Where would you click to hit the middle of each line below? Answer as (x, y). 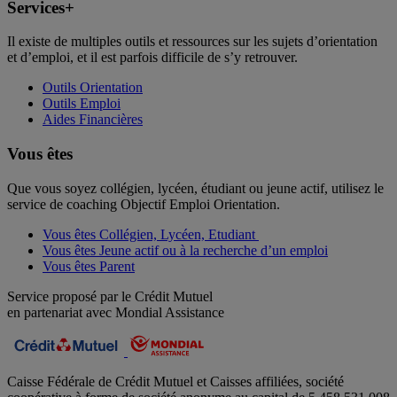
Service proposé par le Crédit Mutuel (110, 296)
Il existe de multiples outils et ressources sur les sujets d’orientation (192, 42)
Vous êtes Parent (89, 266)
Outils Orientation (93, 88)
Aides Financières (93, 120)
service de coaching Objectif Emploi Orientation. (144, 204)
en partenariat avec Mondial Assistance (116, 312)
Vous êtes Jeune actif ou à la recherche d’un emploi (185, 250)
